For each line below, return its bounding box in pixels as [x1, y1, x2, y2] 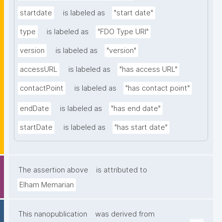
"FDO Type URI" [98, 27, 149, 37]
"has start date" [114, 123, 167, 132]
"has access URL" [119, 65, 177, 74]
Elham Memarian [19, 180, 74, 190]
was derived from [95, 210, 155, 219]
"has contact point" [125, 84, 190, 93]
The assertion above [18, 166, 88, 175]
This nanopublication [18, 210, 87, 219]
